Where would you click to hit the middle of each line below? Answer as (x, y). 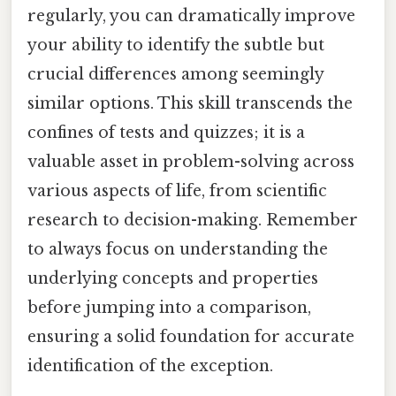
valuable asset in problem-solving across (191, 161)
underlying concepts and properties (173, 278)
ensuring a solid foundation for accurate (191, 336)
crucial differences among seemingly (175, 74)
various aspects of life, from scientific (177, 190)
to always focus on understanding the (178, 249)
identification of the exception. (150, 366)
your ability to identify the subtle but (176, 45)
